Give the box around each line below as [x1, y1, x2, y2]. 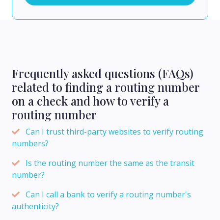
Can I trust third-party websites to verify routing [26, 126, 203, 137]
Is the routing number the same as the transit [26, 157, 194, 168]
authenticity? [12, 200, 59, 212]
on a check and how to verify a [12, 93, 169, 109]
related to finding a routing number [12, 79, 200, 95]
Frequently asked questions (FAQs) [12, 65, 193, 81]
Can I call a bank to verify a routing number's [26, 189, 191, 200]
